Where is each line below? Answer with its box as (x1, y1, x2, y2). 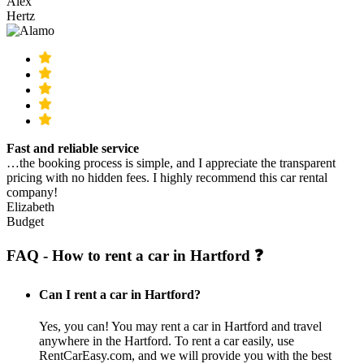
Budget (6, 214, 44, 229)
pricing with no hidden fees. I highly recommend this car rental (6, 171, 327, 185)
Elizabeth (6, 200, 54, 214)
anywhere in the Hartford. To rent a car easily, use (39, 334, 294, 349)
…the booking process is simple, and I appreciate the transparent (6, 156, 336, 171)
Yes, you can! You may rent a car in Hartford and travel (39, 319, 322, 334)
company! (6, 185, 58, 200)
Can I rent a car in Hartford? (39, 288, 201, 302)
